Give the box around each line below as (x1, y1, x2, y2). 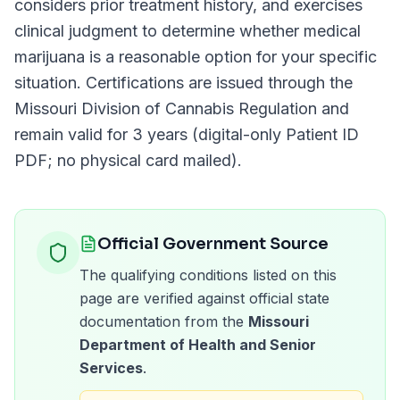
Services (79, 359, 143, 377)
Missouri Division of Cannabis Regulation (14, 99, 317, 118)
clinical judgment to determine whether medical (14, 21, 361, 40)
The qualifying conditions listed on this (79, 266, 337, 284)
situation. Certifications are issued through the (14, 73, 353, 92)
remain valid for (14, 125, 132, 144)
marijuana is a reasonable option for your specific (14, 47, 377, 66)
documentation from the (79, 312, 248, 330)
